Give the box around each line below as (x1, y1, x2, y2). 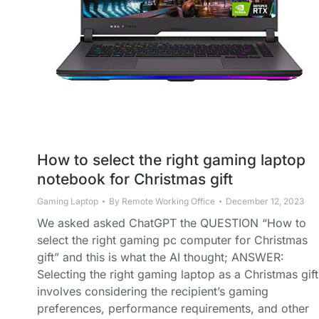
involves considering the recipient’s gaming (37, 284, 268, 298)
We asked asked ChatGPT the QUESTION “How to (37, 216, 306, 230)
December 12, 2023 (226, 196, 304, 206)
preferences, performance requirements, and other (37, 301, 309, 315)
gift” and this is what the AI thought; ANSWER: (37, 250, 284, 264)
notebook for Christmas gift (37, 170, 233, 188)
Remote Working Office (122, 196, 215, 206)
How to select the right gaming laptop (37, 151, 305, 169)
